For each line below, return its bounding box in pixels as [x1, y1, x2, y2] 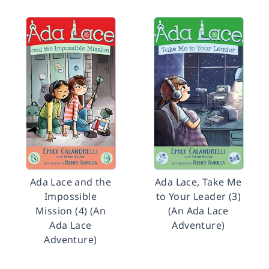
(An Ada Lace [168, 204, 229, 217]
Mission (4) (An [35, 204, 106, 217]
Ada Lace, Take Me [155, 175, 242, 189]
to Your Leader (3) [156, 190, 241, 203]
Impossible [44, 190, 97, 203]
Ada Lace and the [29, 175, 112, 189]
